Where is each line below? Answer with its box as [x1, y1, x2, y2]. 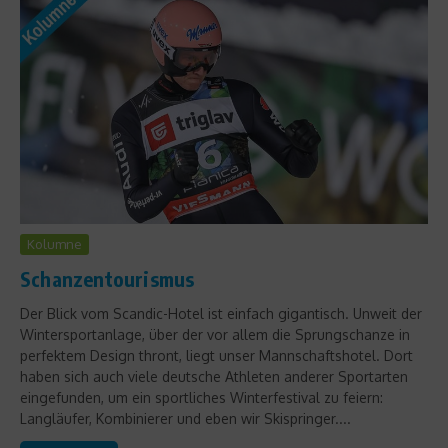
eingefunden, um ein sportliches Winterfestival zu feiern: [20, 389, 383, 407]
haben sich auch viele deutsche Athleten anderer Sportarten [20, 368, 408, 386]
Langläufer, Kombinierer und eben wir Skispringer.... [20, 410, 351, 428]
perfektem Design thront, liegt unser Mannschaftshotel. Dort [20, 347, 413, 365]
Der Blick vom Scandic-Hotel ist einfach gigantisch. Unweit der [20, 305, 422, 323]
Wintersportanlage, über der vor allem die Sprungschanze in [20, 326, 410, 344]
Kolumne [27, 236, 82, 253]
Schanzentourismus [20, 266, 195, 292]
